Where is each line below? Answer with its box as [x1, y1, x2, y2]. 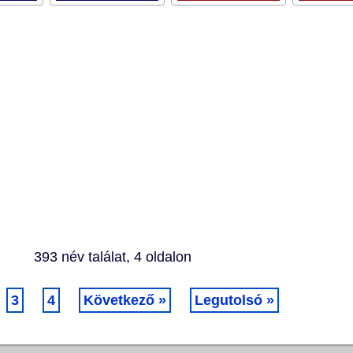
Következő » [83, 292, 166, 308]
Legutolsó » [194, 292, 274, 308]
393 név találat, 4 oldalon [33, 248, 191, 265]
